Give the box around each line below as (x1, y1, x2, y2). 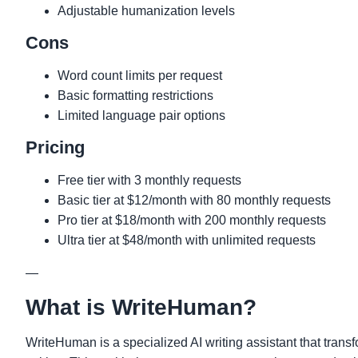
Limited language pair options (58, 109, 225, 122)
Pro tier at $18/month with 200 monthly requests (58, 213, 326, 227)
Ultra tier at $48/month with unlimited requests (58, 233, 316, 247)
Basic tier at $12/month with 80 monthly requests (58, 193, 331, 207)
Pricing (26, 137, 85, 157)
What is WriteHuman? (26, 295, 257, 320)
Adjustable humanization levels (58, 4, 235, 18)
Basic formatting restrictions (58, 89, 213, 102)
